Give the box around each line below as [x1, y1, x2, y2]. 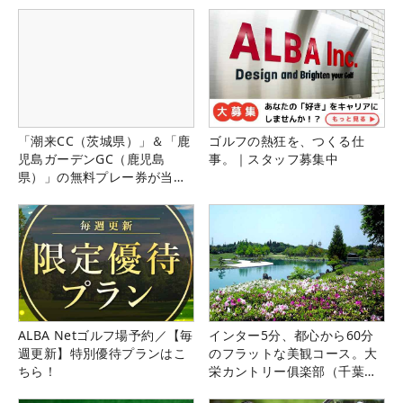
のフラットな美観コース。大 [209, 344, 378, 362]
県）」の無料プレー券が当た [18, 167, 187, 185]
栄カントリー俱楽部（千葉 [209, 362, 364, 380]
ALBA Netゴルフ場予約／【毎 [18, 326, 193, 344]
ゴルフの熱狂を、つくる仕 [209, 131, 364, 149]
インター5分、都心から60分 [209, 326, 374, 344]
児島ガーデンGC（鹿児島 [18, 149, 166, 167]
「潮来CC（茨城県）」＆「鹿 [18, 131, 191, 149]
